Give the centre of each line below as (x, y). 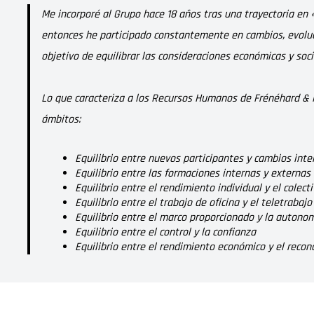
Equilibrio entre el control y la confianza (165, 232)
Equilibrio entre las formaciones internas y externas (192, 173)
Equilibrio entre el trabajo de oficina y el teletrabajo (193, 203)
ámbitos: (61, 120)
